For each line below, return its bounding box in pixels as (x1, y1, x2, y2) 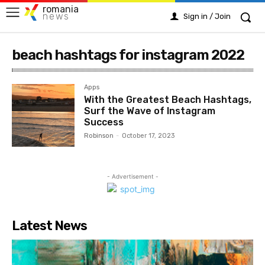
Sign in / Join (183, 12, 231, 21)
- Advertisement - (106, 173, 159, 180)
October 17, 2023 (122, 132, 175, 140)
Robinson (84, 132, 114, 140)
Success (84, 117, 124, 128)
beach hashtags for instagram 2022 (12, 47, 244, 63)
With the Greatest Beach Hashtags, (84, 94, 252, 105)
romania (43, 3, 79, 15)
